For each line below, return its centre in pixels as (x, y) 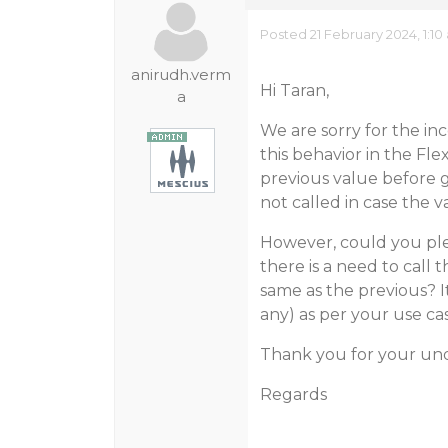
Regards (293, 394)
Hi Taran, (294, 90)
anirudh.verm (181, 74)
